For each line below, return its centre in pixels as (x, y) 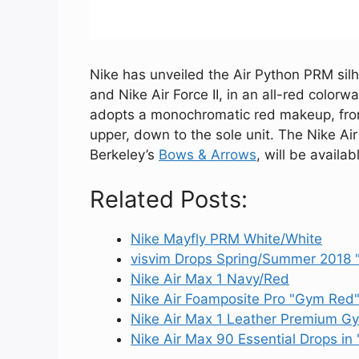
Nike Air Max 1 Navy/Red (210, 278)
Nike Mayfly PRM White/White (226, 238)
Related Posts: (169, 199)
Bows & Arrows (208, 155)
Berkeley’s (124, 155)
